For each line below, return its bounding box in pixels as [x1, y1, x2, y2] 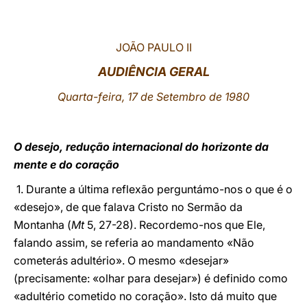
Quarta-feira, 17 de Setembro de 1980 [58, 90, 249, 103]
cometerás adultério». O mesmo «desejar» [14, 254, 229, 267]
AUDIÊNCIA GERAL [97, 64, 210, 79]
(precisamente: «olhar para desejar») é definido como [14, 271, 288, 285]
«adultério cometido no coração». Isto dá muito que [14, 289, 277, 303]
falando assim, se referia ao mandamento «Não [14, 236, 254, 249]
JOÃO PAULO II [115, 40, 192, 54]
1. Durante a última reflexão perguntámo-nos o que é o [14, 182, 293, 196]
